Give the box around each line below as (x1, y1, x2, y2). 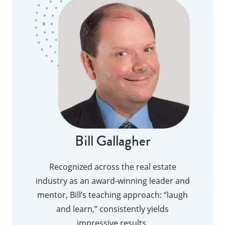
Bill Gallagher (74, 130, 151, 151)
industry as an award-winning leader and (35, 175, 190, 186)
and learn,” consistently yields (56, 203, 169, 214)
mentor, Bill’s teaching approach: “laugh (37, 189, 188, 200)
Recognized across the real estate (49, 161, 176, 172)
